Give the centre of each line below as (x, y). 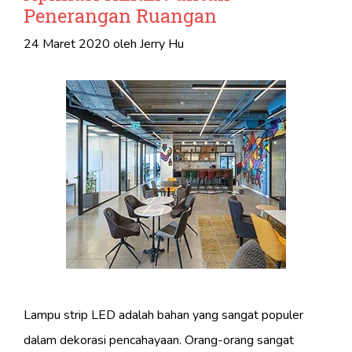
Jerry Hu (162, 44)
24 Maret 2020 (67, 44)
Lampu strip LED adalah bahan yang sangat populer (163, 315)
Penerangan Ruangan (120, 16)
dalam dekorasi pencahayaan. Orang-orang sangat (159, 341)
